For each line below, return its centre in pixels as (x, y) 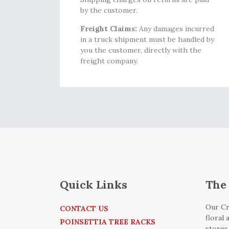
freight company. (109, 61)
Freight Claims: (109, 29)
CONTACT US (84, 209)
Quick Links (94, 185)
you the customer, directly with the (141, 50)
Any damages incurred (176, 29)
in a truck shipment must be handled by (147, 39)
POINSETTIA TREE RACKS (108, 222)
